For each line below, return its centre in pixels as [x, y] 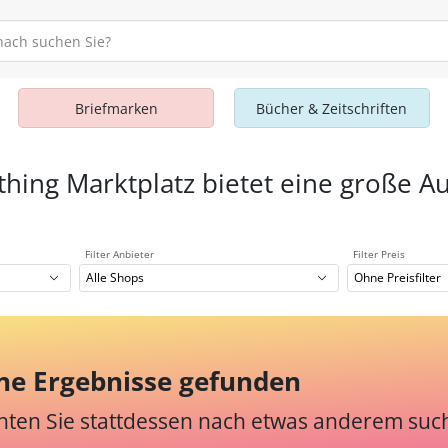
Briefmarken [116, 108]
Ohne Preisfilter [398, 278]
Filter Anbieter [119, 254]
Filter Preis [379, 254]
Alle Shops [115, 278]
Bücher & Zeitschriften [332, 108]
